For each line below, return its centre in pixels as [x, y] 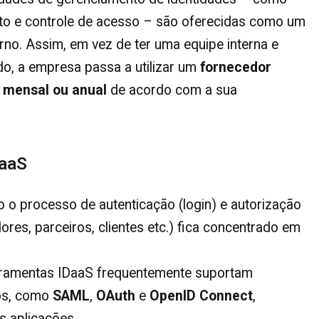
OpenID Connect [201, 296]
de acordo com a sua [172, 90]
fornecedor [236, 67]
